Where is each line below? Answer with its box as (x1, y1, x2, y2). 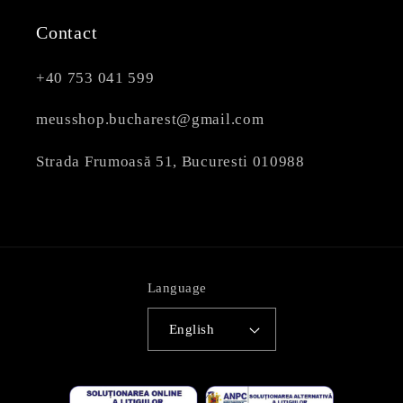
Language (147, 280, 207, 295)
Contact (36, 22, 98, 43)
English (168, 321, 215, 336)
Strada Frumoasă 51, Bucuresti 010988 (36, 152, 305, 170)
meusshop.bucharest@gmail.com (36, 111, 264, 129)
